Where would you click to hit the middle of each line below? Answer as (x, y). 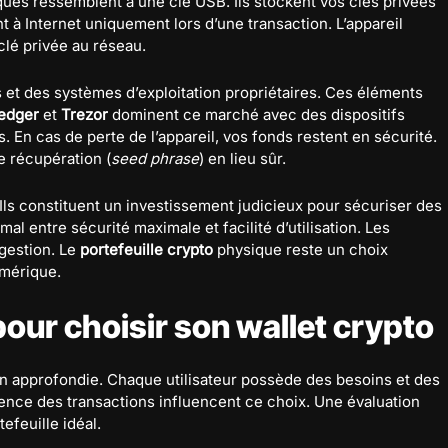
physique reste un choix (300, 249)
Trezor (84, 114)
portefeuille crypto (146, 249)
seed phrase (155, 158)
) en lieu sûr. (242, 158)
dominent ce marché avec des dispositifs (256, 114)
